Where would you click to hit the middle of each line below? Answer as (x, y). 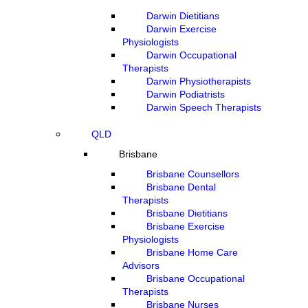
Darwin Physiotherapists (199, 81)
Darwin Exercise (181, 29)
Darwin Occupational (191, 55)
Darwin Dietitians (183, 16)
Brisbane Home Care (192, 252)
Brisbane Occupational (196, 278)
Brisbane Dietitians (187, 213)
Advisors (141, 265)
